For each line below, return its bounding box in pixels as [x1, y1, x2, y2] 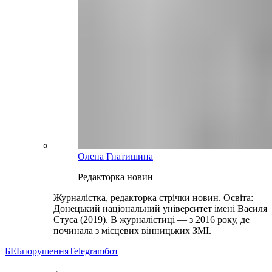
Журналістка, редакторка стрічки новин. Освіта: [53, 192, 253, 203]
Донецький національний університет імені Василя [53, 203, 267, 214]
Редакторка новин [78, 172, 153, 183]
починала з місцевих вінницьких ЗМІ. [53, 225, 211, 236]
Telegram [69, 246, 104, 257]
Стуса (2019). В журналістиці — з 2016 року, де [53, 214, 250, 225]
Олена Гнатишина [78, 151, 153, 162]
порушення [22, 246, 69, 257]
